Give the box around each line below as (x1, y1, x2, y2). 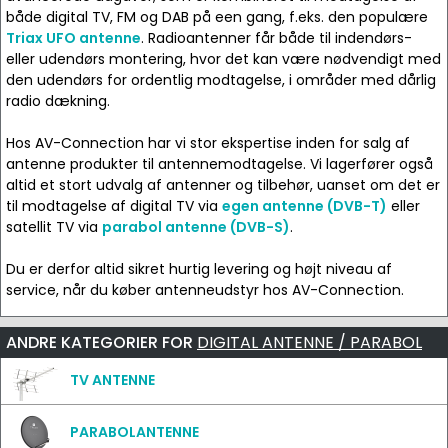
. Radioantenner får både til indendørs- (141, 28, 412, 48)
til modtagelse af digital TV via (6, 196, 222, 216)
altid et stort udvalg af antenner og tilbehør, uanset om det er (6, 175, 440, 195)
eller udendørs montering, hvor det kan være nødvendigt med (6, 49, 441, 69)
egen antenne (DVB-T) (222, 196, 387, 216)
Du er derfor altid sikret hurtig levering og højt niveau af (6, 259, 392, 279)
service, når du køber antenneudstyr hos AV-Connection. (6, 280, 404, 300)
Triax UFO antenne (6, 28, 141, 48)
